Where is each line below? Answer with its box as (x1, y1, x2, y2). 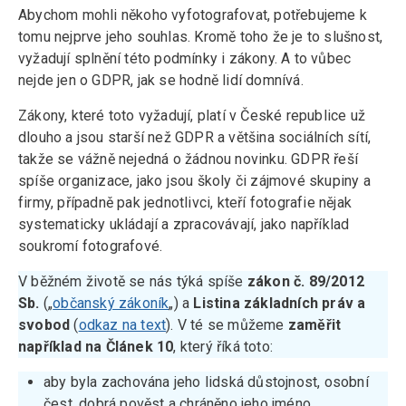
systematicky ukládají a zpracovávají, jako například (18, 216, 350, 233)
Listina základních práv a (193, 295, 366, 312)
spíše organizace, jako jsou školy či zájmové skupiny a (18, 172, 371, 189)
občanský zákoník (53, 295, 169, 312)
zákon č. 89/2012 (246, 273, 365, 290)
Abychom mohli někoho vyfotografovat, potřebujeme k (18, 6, 367, 24)
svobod (18, 316, 71, 333)
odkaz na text (78, 316, 167, 333)
